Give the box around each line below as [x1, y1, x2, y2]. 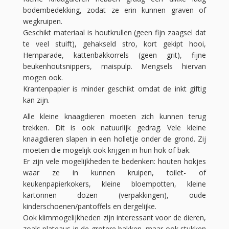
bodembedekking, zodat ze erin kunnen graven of [23, 5, 206, 15]
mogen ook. [23, 73, 63, 83]
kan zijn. [23, 95, 50, 105]
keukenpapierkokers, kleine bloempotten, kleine [23, 179, 206, 189]
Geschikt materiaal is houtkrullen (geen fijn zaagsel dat [23, 28, 206, 38]
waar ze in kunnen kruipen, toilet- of [23, 168, 206, 178]
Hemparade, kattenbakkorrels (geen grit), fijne [23, 50, 206, 60]
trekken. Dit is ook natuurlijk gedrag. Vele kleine [23, 123, 206, 133]
